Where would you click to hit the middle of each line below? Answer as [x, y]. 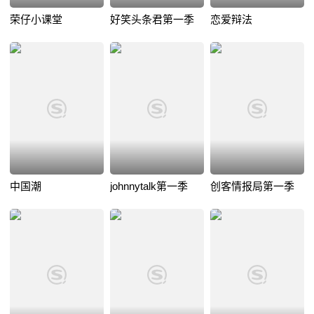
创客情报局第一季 [252, 186]
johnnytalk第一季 [149, 186]
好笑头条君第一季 [152, 20]
